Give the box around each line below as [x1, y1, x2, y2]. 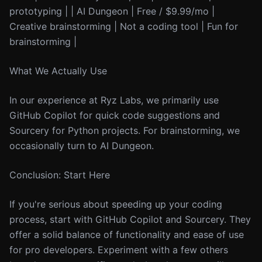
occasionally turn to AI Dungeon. [9, 140, 154, 151]
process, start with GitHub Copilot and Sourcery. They [9, 213, 251, 225]
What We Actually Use [9, 65, 107, 77]
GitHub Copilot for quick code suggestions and [9, 109, 220, 121]
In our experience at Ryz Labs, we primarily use [9, 94, 219, 106]
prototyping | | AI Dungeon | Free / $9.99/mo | [9, 5, 215, 17]
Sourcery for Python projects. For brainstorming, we [9, 125, 240, 136]
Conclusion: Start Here [9, 169, 110, 181]
